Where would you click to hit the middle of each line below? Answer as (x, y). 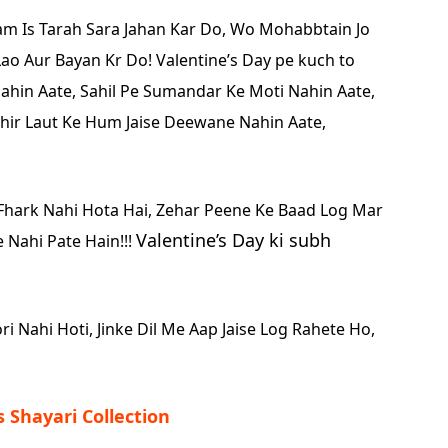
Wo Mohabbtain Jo (300, 28)
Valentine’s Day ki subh (233, 239)
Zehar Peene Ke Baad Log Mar (269, 209)
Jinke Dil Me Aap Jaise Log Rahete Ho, (236, 328)
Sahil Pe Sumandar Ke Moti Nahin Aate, (227, 90)
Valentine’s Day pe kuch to (255, 59)
